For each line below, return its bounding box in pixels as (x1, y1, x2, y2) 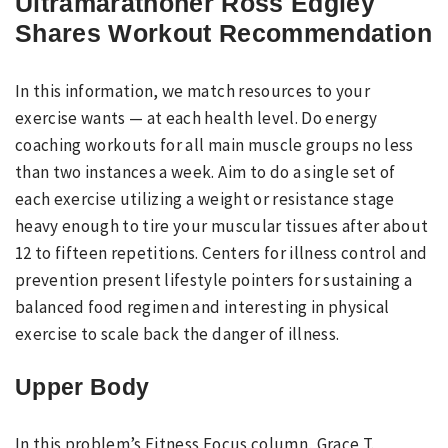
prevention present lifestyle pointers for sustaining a (15, 268, 413, 291)
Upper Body (15, 374, 150, 400)
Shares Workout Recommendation (15, 18, 432, 47)
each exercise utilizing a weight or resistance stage (15, 187, 395, 210)
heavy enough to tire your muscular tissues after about (15, 214, 429, 237)
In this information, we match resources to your (15, 79, 370, 102)
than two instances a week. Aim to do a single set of (15, 160, 396, 183)
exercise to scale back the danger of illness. (15, 322, 340, 345)
